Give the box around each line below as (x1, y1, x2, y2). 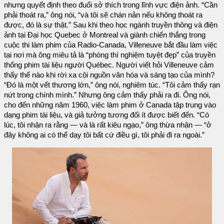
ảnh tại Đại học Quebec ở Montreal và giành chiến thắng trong (4, 30, 205, 39)
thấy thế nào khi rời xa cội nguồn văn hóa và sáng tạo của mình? (4, 70, 214, 79)
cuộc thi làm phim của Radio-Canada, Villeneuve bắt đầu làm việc (4, 40, 217, 49)
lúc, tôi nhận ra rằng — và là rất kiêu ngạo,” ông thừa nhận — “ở (4, 120, 211, 129)
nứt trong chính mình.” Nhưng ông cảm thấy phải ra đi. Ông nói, (4, 90, 210, 99)
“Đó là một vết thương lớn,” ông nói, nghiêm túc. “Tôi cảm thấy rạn (4, 80, 220, 89)
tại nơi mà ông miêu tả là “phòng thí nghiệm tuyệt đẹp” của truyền (4, 50, 215, 59)
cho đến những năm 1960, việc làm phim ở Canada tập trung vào (4, 100, 216, 109)
